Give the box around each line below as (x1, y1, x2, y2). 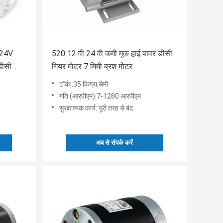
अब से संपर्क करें (96, 139, 133, 147)
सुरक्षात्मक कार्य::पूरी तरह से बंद (59, 104, 133, 112)
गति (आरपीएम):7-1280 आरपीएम (59, 92, 141, 101)
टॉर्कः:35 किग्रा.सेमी (59, 80, 108, 89)
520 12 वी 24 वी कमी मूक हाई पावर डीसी (52, 49, 172, 59)
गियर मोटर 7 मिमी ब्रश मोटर (52, 62, 132, 72)
